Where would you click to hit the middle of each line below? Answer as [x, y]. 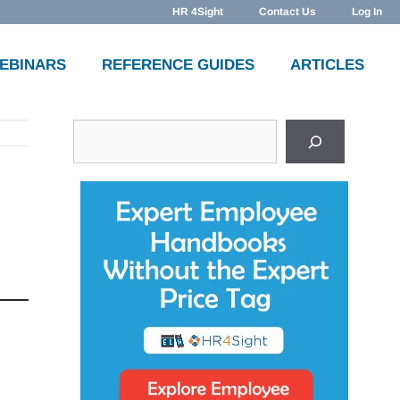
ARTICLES [327, 65]
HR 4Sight [198, 12]
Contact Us [287, 12]
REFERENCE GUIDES [178, 65]
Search [98, 130]
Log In [367, 12]
